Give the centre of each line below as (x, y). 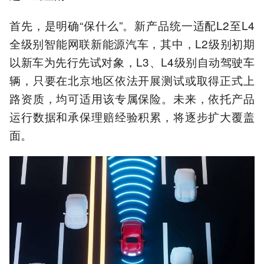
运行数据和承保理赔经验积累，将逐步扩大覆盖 (132, 117)
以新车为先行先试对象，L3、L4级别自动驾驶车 (132, 62)
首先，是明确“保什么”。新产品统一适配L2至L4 (132, 25)
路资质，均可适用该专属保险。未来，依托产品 (132, 98)
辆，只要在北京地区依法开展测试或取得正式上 (132, 80)
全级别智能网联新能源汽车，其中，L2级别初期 (132, 44)
